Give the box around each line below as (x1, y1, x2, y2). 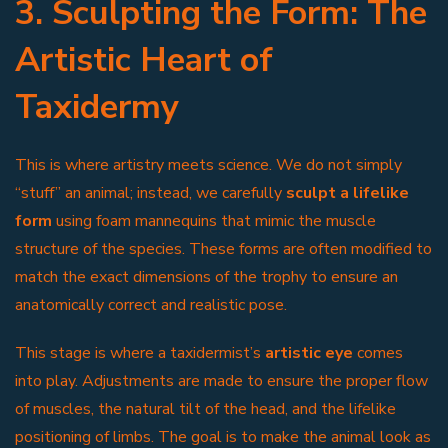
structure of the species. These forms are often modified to (15, 237, 432, 260)
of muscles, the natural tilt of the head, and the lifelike (15, 397, 396, 420)
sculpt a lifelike (286, 181, 409, 204)
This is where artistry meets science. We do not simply (15, 153, 402, 176)
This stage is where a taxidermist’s (15, 341, 265, 364)
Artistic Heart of (15, 36, 273, 83)
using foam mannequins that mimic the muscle (52, 209, 376, 232)
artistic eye (265, 341, 353, 364)
